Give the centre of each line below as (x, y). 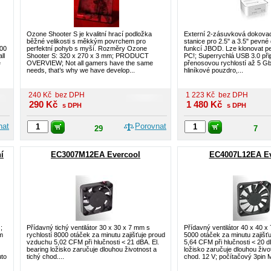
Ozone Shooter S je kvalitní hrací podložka (89, 34)
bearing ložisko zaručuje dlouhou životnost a (92, 249)
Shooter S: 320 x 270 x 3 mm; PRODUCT (88, 56)
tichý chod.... (45, 256)
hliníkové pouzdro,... (214, 70)
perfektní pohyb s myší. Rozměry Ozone (87, 48)
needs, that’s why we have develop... (81, 70)
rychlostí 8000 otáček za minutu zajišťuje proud (96, 235)
